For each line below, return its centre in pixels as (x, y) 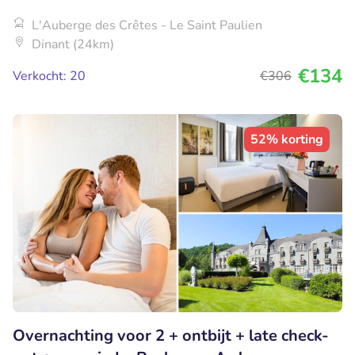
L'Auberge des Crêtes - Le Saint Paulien (147, 26)
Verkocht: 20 (49, 76)
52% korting (287, 140)
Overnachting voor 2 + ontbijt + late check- (171, 335)
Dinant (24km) (73, 45)
